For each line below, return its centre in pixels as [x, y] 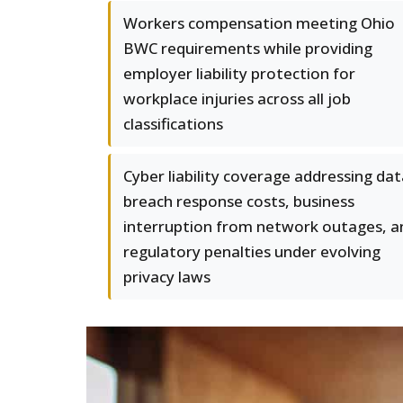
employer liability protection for [239, 73]
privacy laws [167, 277]
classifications [173, 124]
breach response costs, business [239, 201]
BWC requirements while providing [248, 48]
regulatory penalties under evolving [252, 251]
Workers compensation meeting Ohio [259, 23]
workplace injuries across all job [237, 99]
